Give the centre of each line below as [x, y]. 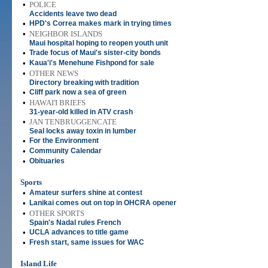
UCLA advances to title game [79, 232]
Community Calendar [66, 151]
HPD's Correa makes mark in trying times [100, 23]
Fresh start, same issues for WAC [87, 242]
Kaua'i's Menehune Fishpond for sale [92, 63]
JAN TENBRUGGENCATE [73, 122]
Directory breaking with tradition [84, 83]
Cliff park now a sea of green [78, 92]
